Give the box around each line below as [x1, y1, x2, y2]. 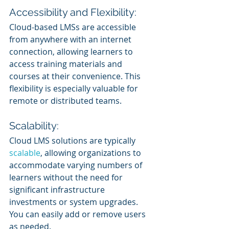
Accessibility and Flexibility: [9, 6, 136, 18]
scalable [9, 147, 40, 158]
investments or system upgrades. [9, 196, 140, 208]
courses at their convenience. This [9, 70, 143, 82]
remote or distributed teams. [9, 95, 122, 106]
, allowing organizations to [40, 147, 143, 158]
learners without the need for [9, 171, 125, 183]
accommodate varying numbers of [9, 159, 144, 171]
